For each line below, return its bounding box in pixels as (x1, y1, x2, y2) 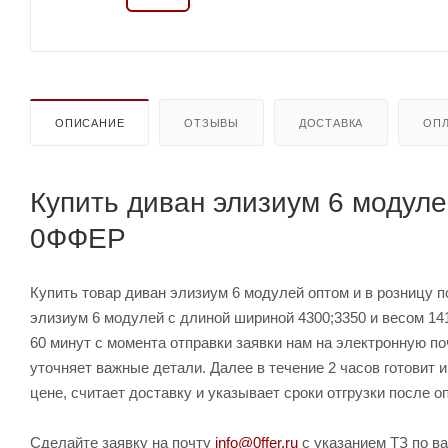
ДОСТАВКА (298, 116, 364, 129)
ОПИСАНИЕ (55, 116, 125, 129)
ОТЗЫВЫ (184, 116, 240, 129)
